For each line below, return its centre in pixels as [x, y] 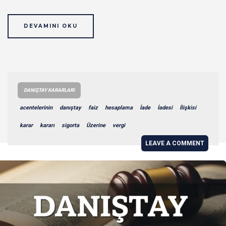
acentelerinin [36, 107]
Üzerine [96, 125]
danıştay [70, 107]
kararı [47, 125]
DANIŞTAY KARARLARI [49, 90]
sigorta [70, 125]
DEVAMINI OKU [51, 26]
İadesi [165, 107]
